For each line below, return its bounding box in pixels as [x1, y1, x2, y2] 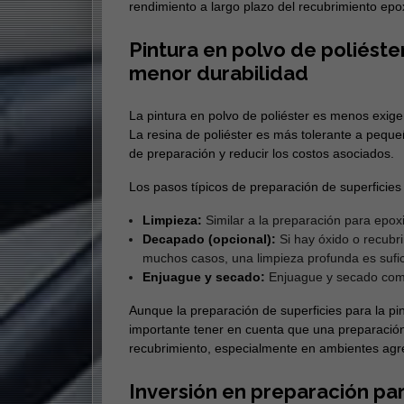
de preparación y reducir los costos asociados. [128, 146, 394, 161]
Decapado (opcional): [142, 232, 276, 247]
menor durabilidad [128, 61, 308, 86]
